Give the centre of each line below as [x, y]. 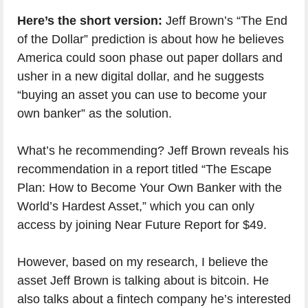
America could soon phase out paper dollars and [150, 58]
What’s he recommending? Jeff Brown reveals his [153, 151]
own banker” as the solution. [95, 113]
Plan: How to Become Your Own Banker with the [150, 188]
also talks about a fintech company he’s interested [154, 299]
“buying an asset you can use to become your [142, 95]
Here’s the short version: [90, 21]
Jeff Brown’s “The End [225, 21]
